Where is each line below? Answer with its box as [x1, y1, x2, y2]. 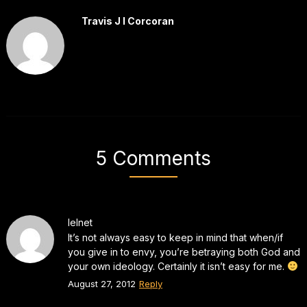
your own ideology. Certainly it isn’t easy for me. [67, 260, 287, 272]
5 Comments [95, 146, 211, 170]
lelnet [67, 216, 93, 228]
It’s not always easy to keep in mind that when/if [67, 231, 283, 243]
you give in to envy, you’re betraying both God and [67, 245, 300, 258]
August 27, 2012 [67, 278, 136, 289]
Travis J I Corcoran [81, 14, 174, 27]
